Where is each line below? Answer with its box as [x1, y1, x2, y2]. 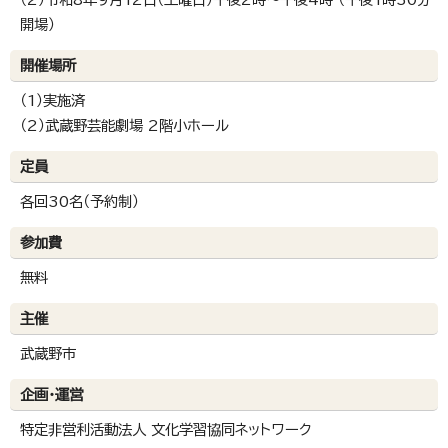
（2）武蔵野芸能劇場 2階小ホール [20, 118, 229, 134]
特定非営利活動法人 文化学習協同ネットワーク [20, 422, 312, 438]
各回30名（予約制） [20, 194, 139, 210]
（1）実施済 [20, 93, 85, 109]
